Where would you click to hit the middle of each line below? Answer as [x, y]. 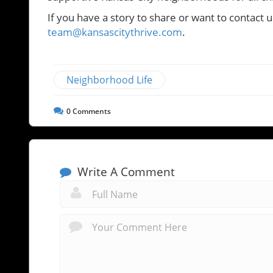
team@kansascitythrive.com [115, 32]
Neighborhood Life [109, 80]
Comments [91, 111]
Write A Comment [125, 172]
